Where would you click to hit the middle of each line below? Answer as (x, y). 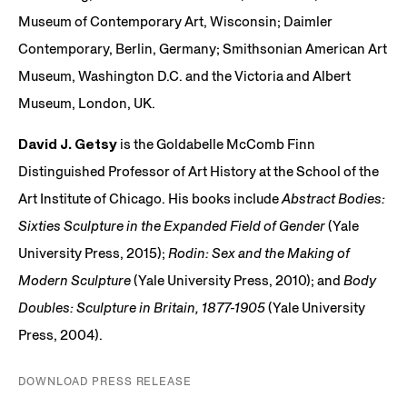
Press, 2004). (60, 334)
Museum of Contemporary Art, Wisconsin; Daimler (175, 21)
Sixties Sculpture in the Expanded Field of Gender (173, 225)
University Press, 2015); (93, 253)
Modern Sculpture (76, 280)
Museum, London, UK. (87, 103)
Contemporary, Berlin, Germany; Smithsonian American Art (203, 48)
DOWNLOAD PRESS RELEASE (105, 381)
